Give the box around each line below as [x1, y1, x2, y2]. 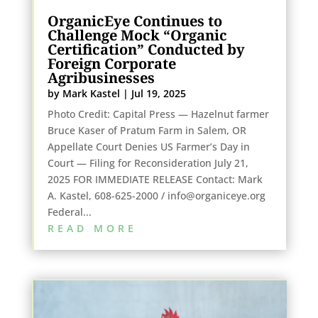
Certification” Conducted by [47, 39, 245, 59]
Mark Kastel [62, 86, 120, 100]
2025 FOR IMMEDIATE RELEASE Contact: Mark [47, 172, 263, 186]
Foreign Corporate [47, 53, 176, 73]
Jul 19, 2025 [131, 86, 186, 100]
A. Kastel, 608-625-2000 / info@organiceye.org [47, 188, 265, 202]
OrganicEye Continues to [47, 11, 222, 31]
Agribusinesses [47, 67, 155, 87]
